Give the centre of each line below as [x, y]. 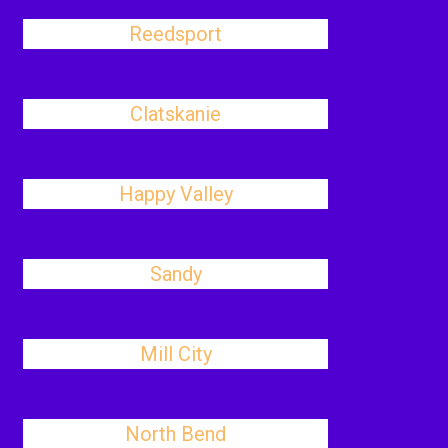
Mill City [175, 354]
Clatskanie [176, 114]
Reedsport [176, 34]
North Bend [176, 434]
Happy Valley [175, 194]
